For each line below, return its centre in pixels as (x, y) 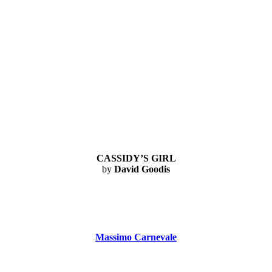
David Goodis (142, 169)
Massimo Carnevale (136, 237)
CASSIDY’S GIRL (136, 158)
